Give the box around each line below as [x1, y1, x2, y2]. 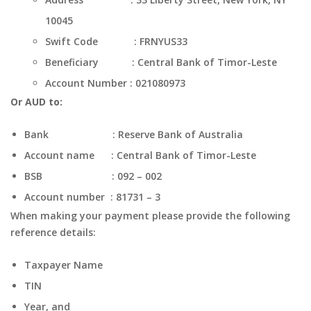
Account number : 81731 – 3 [24, 190, 163, 203]
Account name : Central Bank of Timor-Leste [24, 149, 256, 162]
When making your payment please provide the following [10, 209, 290, 222]
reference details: [10, 226, 96, 239]
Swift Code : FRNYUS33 [45, 35, 187, 48]
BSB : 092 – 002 [24, 169, 162, 183]
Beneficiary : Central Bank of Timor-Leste [45, 56, 277, 69]
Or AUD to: [10, 95, 62, 108]
